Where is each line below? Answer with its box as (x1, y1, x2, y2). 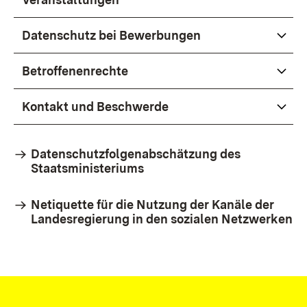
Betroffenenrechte (22, 64, 128, 78)
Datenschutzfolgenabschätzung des (31, 147, 241, 161)
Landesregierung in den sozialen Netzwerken (31, 212, 293, 226)
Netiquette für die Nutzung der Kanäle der (31, 197, 274, 212)
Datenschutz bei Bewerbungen (22, 28, 201, 42)
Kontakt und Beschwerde (22, 99, 169, 114)
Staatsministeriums (31, 161, 144, 175)
